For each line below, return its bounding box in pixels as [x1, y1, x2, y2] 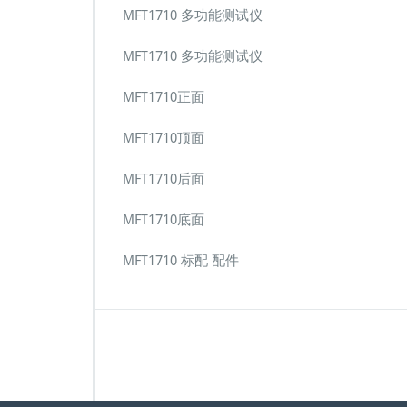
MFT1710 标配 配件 [123, 253, 239, 269]
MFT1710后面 [123, 171, 204, 187]
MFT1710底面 [123, 212, 204, 228]
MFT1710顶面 [123, 130, 204, 146]
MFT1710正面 [123, 89, 204, 105]
